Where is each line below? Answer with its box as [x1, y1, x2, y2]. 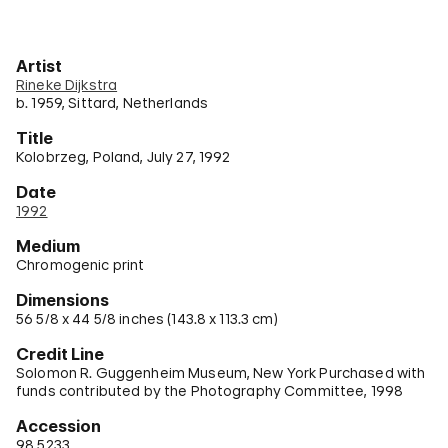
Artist [16, 56, 62, 76]
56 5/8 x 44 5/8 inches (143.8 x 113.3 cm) [16, 310, 278, 327]
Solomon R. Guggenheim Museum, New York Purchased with [16, 364, 426, 381]
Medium [16, 236, 80, 256]
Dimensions [16, 290, 109, 310]
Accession [16, 416, 101, 436]
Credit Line [16, 344, 104, 364]
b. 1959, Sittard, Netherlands [16, 94, 209, 111]
